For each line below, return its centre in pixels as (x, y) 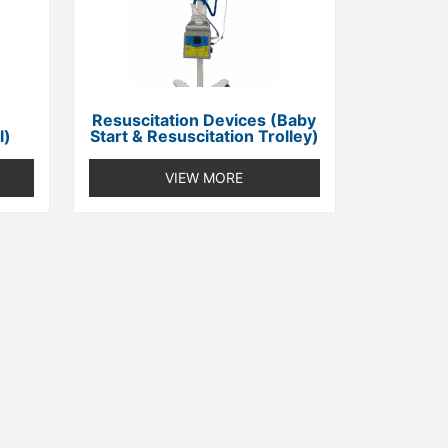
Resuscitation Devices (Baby (204, 120)
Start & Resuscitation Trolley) (204, 136)
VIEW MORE (204, 178)
